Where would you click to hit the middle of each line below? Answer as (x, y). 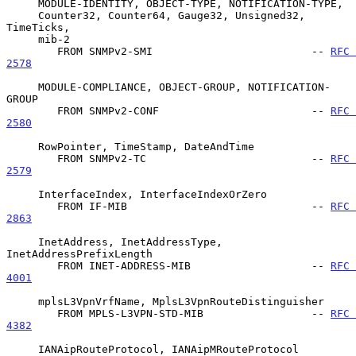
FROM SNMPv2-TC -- (194, 158)
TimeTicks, (38, 27)
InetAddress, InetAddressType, (22, 242)
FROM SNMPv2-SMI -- (194, 51)
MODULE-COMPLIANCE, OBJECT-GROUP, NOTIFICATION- (22, 87)
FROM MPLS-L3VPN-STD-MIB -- (194, 313)
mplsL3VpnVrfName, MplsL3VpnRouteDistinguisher (22, 301)
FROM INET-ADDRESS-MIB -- (194, 265)
